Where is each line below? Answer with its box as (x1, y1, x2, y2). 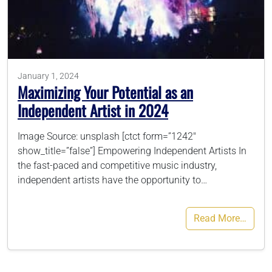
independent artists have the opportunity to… (18, 174, 207, 186)
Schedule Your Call (95, 66, 177, 76)
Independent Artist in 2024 (18, 99, 168, 122)
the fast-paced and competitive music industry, (18, 160, 217, 172)
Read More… (194, 212, 246, 225)
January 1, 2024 (18, 71, 79, 81)
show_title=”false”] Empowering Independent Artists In (18, 145, 246, 157)
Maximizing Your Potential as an (18, 81, 193, 104)
